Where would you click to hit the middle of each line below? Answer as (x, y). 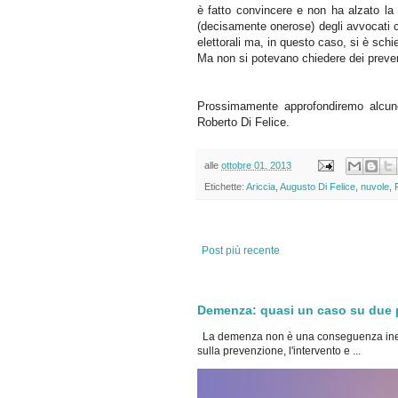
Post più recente (241, 251)
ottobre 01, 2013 (256, 165)
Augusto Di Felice (318, 187)
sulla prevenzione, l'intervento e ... (279, 351)
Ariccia (261, 187)
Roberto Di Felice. (243, 122)
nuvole (375, 187)
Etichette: (225, 187)
